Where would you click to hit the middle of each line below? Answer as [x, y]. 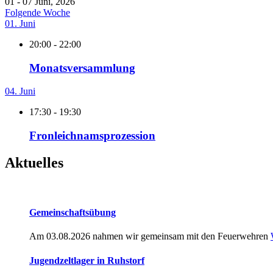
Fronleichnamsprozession [92, 135]
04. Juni [20, 91]
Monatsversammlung [82, 68]
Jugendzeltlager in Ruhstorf [87, 260]
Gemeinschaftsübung [73, 213]
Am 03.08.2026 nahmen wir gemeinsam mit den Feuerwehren [150, 236]
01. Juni [20, 23]
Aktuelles [34, 162]
